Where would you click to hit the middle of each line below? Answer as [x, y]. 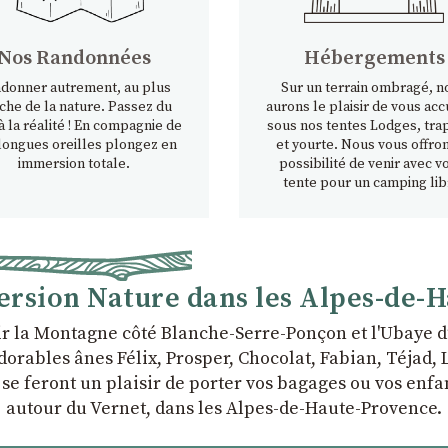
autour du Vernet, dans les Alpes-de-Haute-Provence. [224, 408]
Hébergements [374, 58]
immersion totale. [74, 164]
